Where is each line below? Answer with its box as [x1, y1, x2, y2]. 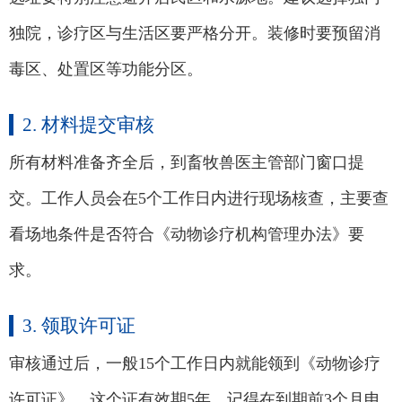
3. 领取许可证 [22, 315, 135, 336]
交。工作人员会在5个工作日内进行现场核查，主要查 [9, 189, 389, 207]
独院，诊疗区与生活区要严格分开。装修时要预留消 [9, 24, 380, 42]
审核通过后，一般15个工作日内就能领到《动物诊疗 [9, 354, 380, 372]
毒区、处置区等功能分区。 [9, 60, 203, 78]
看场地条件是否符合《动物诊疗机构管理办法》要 [9, 225, 364, 243]
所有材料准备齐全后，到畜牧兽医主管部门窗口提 [9, 153, 364, 171]
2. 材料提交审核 [22, 114, 154, 135]
